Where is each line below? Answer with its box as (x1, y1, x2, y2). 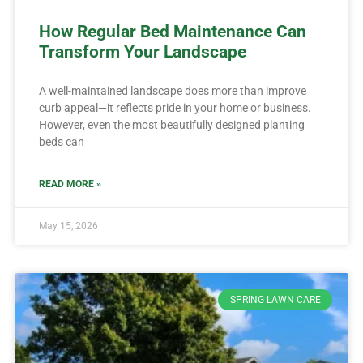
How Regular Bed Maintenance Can (38, 21, 306, 41)
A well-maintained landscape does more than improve (38, 83, 306, 97)
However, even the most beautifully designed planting (38, 117, 305, 131)
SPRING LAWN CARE (229, 293, 321, 305)
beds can (38, 135, 84, 148)
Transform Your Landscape (38, 41, 246, 62)
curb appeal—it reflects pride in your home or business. (38, 100, 311, 114)
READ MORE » (38, 177, 101, 190)
